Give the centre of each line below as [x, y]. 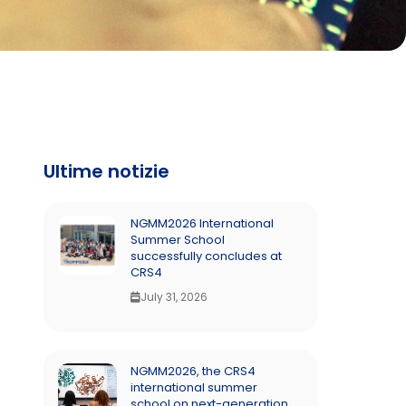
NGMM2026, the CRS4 [193, 371]
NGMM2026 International [203, 223]
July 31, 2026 [174, 297]
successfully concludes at [207, 256]
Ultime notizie [107, 171]
